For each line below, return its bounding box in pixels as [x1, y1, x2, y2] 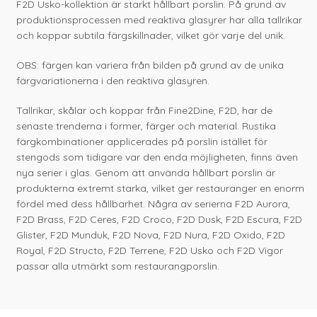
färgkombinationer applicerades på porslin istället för [16, 135, 268, 149]
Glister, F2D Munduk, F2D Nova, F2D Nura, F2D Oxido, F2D [16, 229, 286, 242]
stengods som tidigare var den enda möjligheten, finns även [16, 151, 299, 164]
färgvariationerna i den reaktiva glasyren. [16, 74, 210, 88]
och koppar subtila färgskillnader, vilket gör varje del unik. [16, 29, 286, 42]
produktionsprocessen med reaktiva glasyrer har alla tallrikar [16, 13, 303, 27]
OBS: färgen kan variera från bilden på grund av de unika [16, 59, 284, 72]
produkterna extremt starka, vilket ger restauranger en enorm [16, 182, 305, 195]
